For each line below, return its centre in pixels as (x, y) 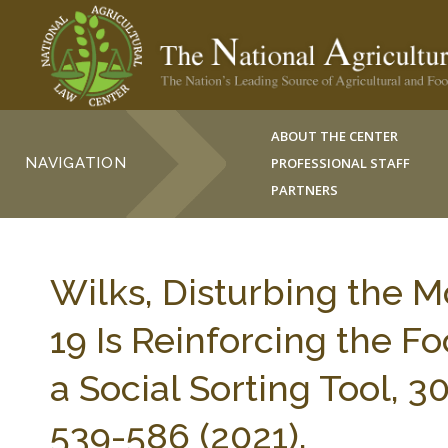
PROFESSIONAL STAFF (341, 163)
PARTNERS (305, 190)
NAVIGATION (76, 163)
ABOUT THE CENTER (335, 136)
